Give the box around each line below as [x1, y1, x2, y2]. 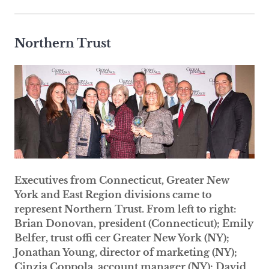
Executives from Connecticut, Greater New [14, 174, 229, 187]
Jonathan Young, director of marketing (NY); [14, 246, 237, 259]
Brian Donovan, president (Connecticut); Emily [14, 217, 253, 230]
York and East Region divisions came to [14, 189, 212, 201]
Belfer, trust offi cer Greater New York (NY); [14, 232, 229, 244]
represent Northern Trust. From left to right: [14, 203, 237, 216]
